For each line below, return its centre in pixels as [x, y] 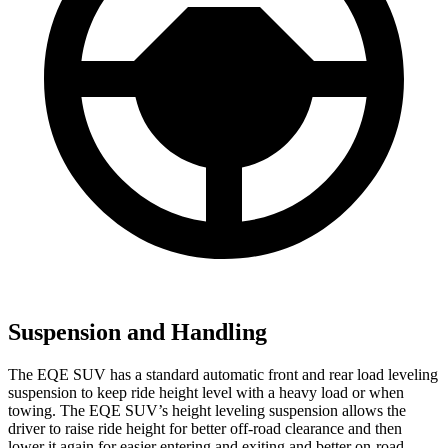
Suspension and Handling [137, 331]
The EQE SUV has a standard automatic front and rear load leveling [223, 374]
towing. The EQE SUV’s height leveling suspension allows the [207, 410]
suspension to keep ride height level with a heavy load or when [206, 392]
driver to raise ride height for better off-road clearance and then [205, 428]
